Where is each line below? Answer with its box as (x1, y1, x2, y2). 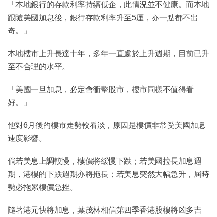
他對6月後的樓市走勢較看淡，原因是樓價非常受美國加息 (8, 121, 206, 129)
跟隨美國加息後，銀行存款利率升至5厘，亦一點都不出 (8, 13, 198, 22)
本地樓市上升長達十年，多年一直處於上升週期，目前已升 (8, 49, 209, 58)
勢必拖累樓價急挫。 (8, 183, 77, 191)
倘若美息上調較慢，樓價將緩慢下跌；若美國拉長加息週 (8, 156, 201, 165)
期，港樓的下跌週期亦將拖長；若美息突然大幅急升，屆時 (8, 170, 209, 178)
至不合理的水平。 (8, 62, 70, 71)
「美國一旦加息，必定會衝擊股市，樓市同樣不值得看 (8, 85, 194, 93)
